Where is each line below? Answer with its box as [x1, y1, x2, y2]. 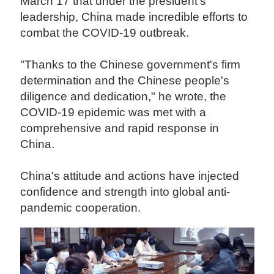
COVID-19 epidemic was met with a [20, 106, 207, 119]
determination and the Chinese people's [20, 74, 230, 87]
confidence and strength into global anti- [20, 185, 231, 199]
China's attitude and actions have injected [20, 169, 240, 183]
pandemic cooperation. [20, 201, 144, 215]
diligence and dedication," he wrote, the [20, 90, 227, 103]
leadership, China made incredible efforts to [20, 10, 248, 24]
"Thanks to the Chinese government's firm [20, 58, 241, 72]
